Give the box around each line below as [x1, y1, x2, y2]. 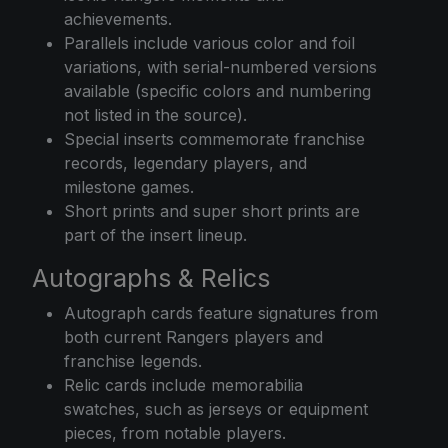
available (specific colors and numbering [64, 80, 371, 101]
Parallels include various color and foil [64, 32, 355, 53]
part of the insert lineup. [64, 224, 247, 245]
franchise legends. [64, 350, 202, 371]
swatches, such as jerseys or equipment [64, 398, 368, 419]
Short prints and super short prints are [64, 200, 360, 221]
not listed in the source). [64, 104, 247, 125]
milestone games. [64, 176, 194, 197]
